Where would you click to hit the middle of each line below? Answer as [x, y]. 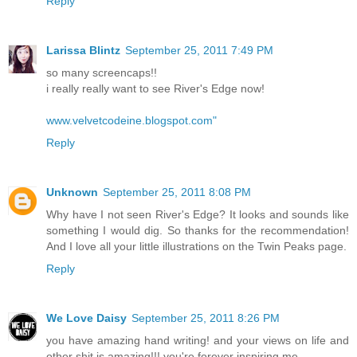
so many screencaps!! [102, 73]
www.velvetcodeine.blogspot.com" [131, 121]
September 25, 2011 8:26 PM [206, 318]
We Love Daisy [86, 318]
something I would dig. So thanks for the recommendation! [198, 231]
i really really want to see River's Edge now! [155, 89]
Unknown [72, 192]
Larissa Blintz [83, 51]
